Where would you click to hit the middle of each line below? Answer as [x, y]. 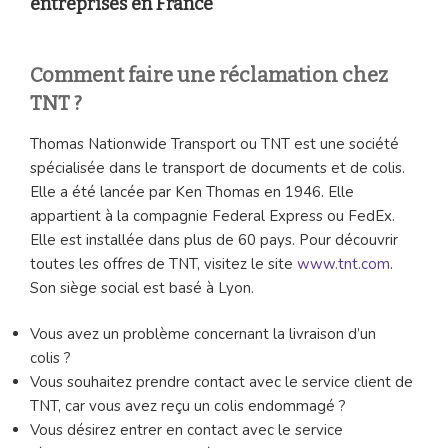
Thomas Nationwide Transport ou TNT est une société [214, 143]
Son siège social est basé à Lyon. [142, 287]
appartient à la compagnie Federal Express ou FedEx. [212, 215]
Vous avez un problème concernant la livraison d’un [203, 334]
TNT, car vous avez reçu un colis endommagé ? [188, 406]
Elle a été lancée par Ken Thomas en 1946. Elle [192, 191]
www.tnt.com [343, 263]
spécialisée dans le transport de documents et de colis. [217, 167]
